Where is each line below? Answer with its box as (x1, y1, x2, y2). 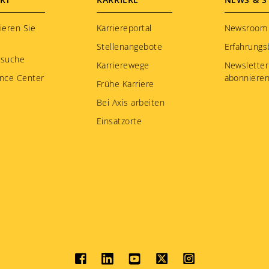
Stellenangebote (97, 40, 163, 52)
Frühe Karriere (97, 77, 154, 89)
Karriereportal (97, 22, 152, 34)
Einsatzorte (97, 115, 142, 127)
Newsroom (224, 22, 268, 34)
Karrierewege (97, 59, 150, 71)
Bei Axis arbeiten (97, 96, 165, 108)
